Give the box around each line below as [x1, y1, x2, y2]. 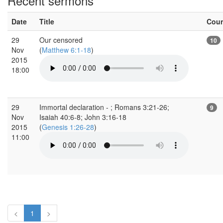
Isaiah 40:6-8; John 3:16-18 [39, 111, 126, 122]
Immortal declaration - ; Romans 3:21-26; [39, 102, 169, 112]
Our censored [39, 34, 83, 45]
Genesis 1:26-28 [42, 121, 94, 132]
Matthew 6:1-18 [42, 44, 91, 55]
